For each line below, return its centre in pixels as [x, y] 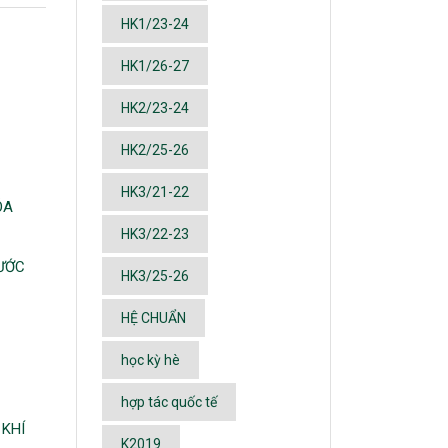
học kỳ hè [150, 360]
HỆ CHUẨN [153, 318]
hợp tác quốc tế [169, 402]
